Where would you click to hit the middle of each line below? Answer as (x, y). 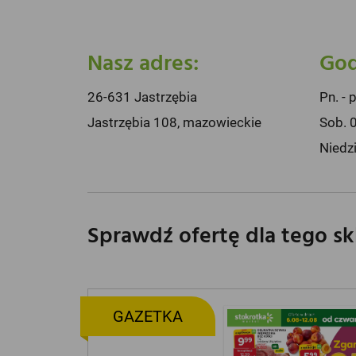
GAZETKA (147, 317)
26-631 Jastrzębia (142, 97)
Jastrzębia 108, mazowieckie (174, 122)
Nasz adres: (143, 64)
